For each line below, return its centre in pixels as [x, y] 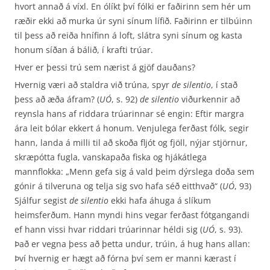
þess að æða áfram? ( [57, 99]
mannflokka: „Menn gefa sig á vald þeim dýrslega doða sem [134, 171]
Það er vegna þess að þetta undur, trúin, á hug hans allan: [132, 244]
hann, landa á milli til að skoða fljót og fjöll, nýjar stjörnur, [131, 143]
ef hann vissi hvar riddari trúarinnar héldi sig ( [108, 229]
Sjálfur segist [42, 200]
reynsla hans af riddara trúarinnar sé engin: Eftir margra [129, 114]
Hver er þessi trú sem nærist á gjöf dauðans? [105, 67]
